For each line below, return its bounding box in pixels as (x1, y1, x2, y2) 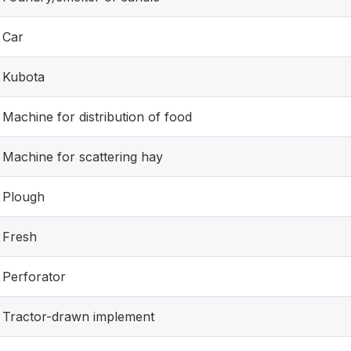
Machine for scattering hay (2, 149, 163, 165)
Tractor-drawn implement (2, 309, 154, 324)
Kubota (2, 69, 45, 85)
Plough (2, 189, 45, 204)
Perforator (2, 269, 66, 284)
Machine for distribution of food (2, 109, 192, 125)
